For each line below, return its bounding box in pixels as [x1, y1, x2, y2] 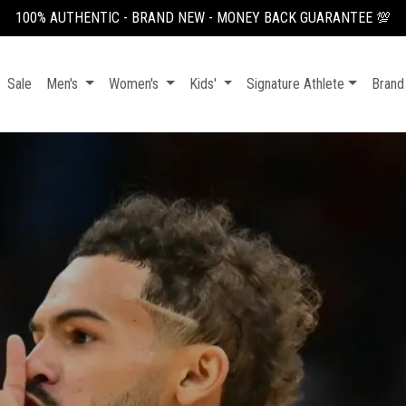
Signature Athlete [246, 75, 345, 92]
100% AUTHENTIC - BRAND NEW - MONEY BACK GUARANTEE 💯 [15, 9, 391, 26]
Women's [108, 75, 162, 92]
